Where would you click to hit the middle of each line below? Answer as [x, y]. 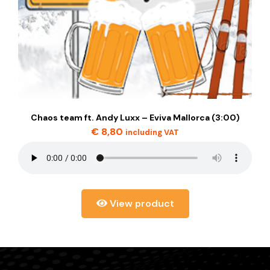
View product [140, 203]
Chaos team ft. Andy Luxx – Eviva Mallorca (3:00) [135, 118]
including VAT [152, 132]
